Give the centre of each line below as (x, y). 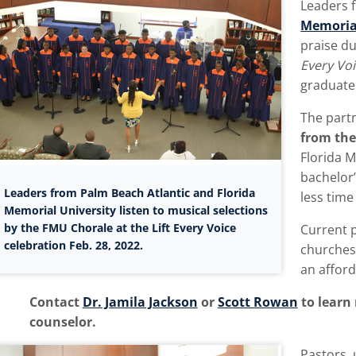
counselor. (62, 322)
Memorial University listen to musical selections (135, 210)
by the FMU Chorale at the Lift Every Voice (120, 227)
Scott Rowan (257, 302)
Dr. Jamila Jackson (140, 302)
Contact (56, 302)
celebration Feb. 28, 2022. (73, 245)
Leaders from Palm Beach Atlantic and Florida (129, 192)
